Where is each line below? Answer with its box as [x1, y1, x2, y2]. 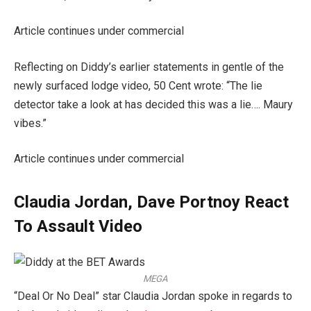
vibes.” [14, 116, 47, 130]
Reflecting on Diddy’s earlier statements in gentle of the [14, 60, 284, 74]
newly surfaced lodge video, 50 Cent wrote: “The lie [14, 78, 262, 92]
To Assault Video [14, 217, 142, 237]
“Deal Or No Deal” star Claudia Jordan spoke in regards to [14, 289, 292, 303]
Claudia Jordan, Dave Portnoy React [14, 192, 289, 212]
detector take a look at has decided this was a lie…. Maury [14, 97, 293, 111]
